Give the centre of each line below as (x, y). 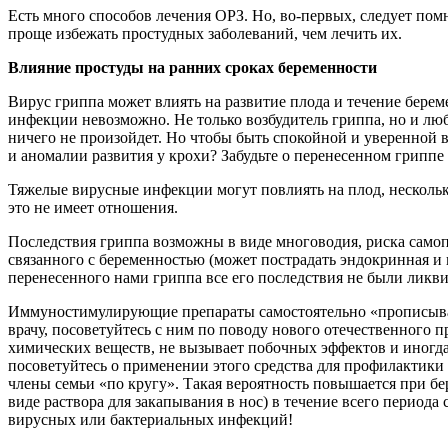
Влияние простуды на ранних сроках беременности (192, 67)
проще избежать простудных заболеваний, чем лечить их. (205, 33)
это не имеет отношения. (93, 207)
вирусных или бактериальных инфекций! (152, 419)
